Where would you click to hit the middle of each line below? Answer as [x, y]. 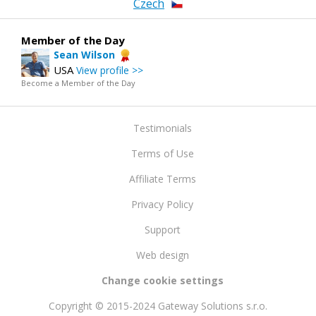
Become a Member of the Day [78, 83]
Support [162, 229]
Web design [162, 255]
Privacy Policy [162, 204]
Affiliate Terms [162, 178]
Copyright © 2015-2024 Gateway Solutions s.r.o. [158, 305]
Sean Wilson [84, 54]
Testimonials [162, 128]
